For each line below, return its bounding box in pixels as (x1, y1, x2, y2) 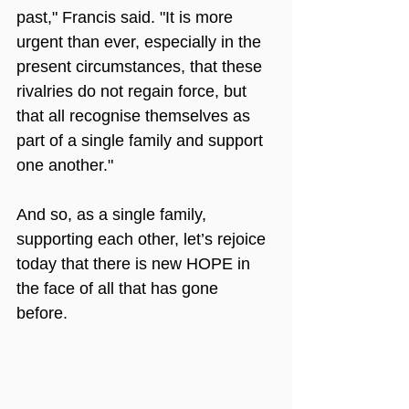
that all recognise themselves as (16, 106, 255, 125)
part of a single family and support (16, 131, 267, 150)
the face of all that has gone (16, 278, 223, 298)
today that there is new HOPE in (16, 254, 255, 273)
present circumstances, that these (16, 57, 267, 76)
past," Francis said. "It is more (16, 7, 237, 26)
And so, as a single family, (16, 204, 211, 224)
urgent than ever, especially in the (16, 32, 266, 51)
